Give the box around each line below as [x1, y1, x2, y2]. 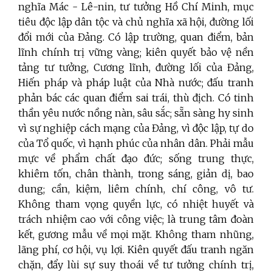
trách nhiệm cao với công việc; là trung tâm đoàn [18, 213, 254, 226]
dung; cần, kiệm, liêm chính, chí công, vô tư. [18, 183, 254, 195]
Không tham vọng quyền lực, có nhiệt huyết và [18, 198, 254, 211]
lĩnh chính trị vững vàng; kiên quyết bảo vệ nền [18, 46, 254, 59]
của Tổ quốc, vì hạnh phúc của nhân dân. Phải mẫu [18, 137, 254, 150]
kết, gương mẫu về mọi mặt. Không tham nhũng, [18, 228, 254, 241]
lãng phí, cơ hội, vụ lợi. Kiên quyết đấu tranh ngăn [18, 243, 254, 256]
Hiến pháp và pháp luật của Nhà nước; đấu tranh [18, 76, 254, 89]
